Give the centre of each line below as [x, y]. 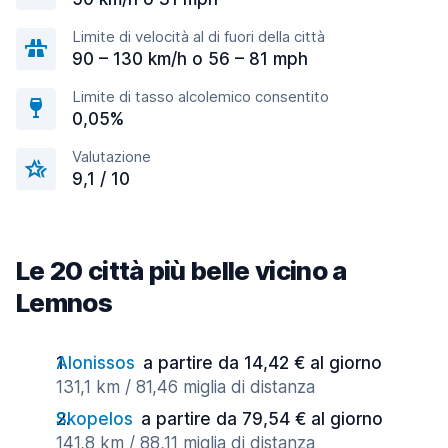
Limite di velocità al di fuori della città [198, 36]
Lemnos [64, 302]
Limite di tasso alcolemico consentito [200, 96]
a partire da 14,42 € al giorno [262, 363]
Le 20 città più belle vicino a [181, 270]
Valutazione [111, 156]
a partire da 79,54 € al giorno [262, 419]
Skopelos [94, 419]
